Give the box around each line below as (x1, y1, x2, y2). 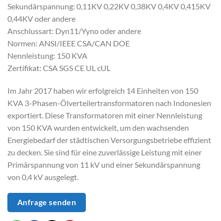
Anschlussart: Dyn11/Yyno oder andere (7, 26, 141, 36)
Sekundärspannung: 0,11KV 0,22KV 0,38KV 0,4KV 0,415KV (7, 1, 211, 11)
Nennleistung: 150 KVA (7, 50, 87, 60)
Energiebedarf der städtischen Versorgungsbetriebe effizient (7, 135, 211, 145)
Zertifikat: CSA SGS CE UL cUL (7, 63, 110, 73)
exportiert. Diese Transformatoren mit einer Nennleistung (7, 110, 202, 120)
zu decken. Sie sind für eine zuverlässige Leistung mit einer (7, 147, 202, 157)
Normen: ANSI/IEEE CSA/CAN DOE (7, 38, 130, 48)
